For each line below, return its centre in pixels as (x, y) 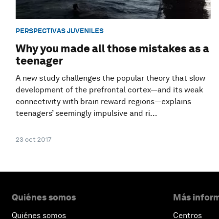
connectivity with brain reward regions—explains (103, 102)
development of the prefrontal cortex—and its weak (109, 90)
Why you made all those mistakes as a (112, 49)
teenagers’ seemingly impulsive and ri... (87, 113)
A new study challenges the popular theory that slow (110, 78)
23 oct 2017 (33, 140)
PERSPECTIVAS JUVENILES (60, 31)
